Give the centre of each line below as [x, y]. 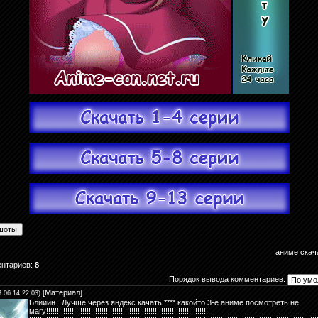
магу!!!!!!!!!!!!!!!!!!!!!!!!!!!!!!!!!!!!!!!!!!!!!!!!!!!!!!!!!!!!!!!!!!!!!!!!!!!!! [120, 311]
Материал [62, 292]
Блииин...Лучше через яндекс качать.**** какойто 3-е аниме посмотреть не [164, 302]
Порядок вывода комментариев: [227, 279]
